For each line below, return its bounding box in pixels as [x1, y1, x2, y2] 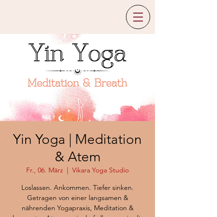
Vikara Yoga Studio [72, 166, 129, 174]
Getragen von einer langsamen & [27, 193, 128, 202]
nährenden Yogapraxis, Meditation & [21, 203, 134, 212]
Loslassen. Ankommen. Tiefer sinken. [21, 183, 134, 192]
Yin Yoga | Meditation [13, 131, 142, 147]
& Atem [54, 149, 101, 165]
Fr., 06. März [26, 166, 63, 174]
